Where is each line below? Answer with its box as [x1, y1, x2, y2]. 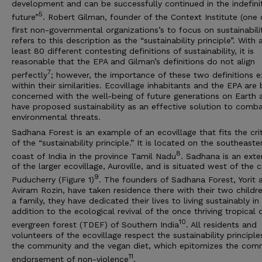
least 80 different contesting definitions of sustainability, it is [12, 46, 254, 56]
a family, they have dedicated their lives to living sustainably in [12, 195, 259, 205]
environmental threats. [12, 112, 101, 122]
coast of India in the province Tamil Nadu [12, 151, 176, 161]
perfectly [12, 70, 47, 80]
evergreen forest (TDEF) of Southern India [12, 219, 179, 229]
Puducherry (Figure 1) [12, 174, 94, 184]
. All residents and [186, 219, 257, 229]
